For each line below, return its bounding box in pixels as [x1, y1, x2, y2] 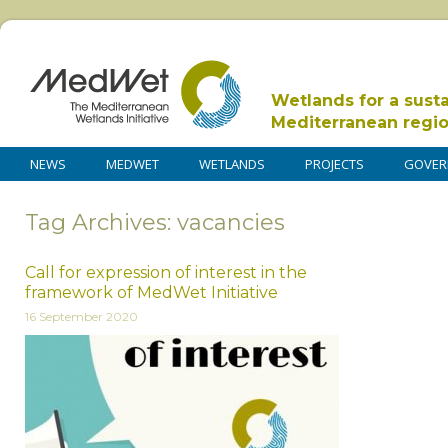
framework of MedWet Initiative [25, 282, 278, 302]
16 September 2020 [25, 308, 138, 324]
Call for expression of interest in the [25, 262, 307, 282]
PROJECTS [305, 155, 364, 173]
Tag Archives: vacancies [25, 208, 285, 236]
